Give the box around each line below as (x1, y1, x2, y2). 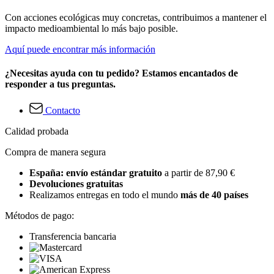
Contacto (45, 105, 80, 116)
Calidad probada (5, 126, 68, 137)
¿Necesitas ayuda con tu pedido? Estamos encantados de (5, 67, 238, 78)
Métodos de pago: (5, 210, 74, 221)
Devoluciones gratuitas (29, 179, 123, 190)
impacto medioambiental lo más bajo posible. (5, 23, 178, 34)
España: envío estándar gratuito (29, 168, 165, 179)
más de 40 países (180, 190, 248, 201)
